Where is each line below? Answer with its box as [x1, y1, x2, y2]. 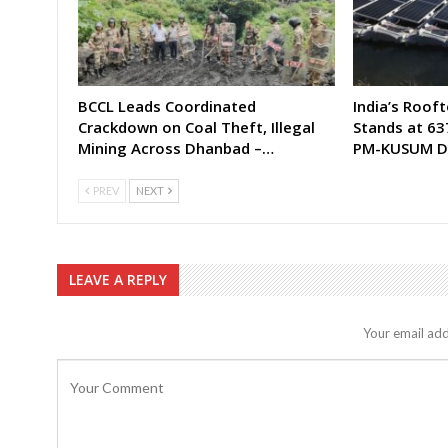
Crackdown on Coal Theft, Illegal [78, 116, 315, 137]
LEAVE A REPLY [69, 269, 167, 289]
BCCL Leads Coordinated [78, 95, 256, 116]
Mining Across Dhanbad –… [78, 137, 274, 158]
